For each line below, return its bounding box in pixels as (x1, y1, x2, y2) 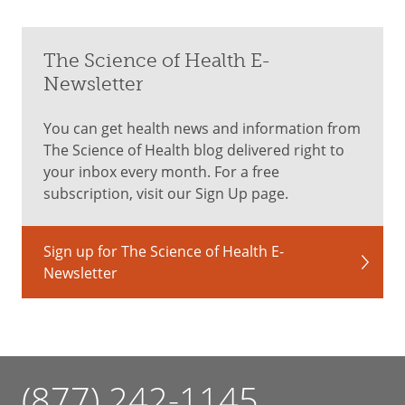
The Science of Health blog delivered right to (43, 139, 344, 160)
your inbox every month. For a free (43, 161, 279, 182)
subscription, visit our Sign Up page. (43, 183, 288, 203)
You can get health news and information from (43, 118, 361, 138)
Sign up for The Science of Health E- (43, 240, 284, 261)
